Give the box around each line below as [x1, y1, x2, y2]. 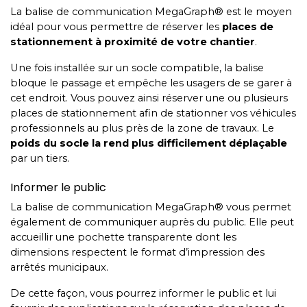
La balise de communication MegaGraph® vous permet [10, 201, 291, 213]
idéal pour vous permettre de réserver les [10, 21, 222, 33]
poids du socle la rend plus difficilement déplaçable [10, 137, 287, 149]
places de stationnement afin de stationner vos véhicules [10, 107, 296, 119]
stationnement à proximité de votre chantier [10, 36, 255, 48]
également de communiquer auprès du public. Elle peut [10, 216, 294, 228]
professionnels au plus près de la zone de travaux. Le [10, 122, 274, 134]
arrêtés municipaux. [10, 261, 111, 273]
